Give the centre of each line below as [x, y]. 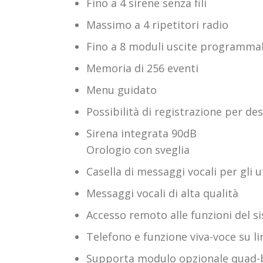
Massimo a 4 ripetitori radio [157, 24]
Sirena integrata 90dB [141, 133]
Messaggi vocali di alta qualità [162, 193]
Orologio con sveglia [138, 149]
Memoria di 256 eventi [142, 68]
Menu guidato [122, 90]
